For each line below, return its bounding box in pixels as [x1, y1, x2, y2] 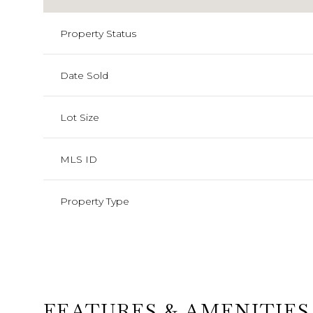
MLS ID [60, 153, 97, 166]
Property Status [60, 27, 136, 40]
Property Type [60, 195, 129, 208]
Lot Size [60, 111, 99, 124]
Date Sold [60, 69, 108, 82]
